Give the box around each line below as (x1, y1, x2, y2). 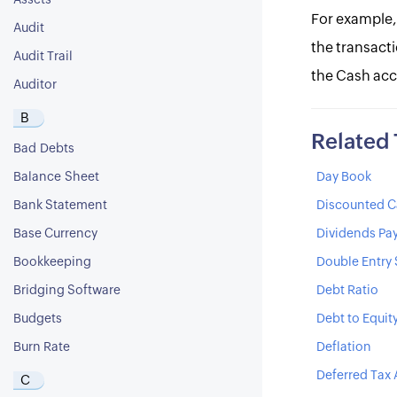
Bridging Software (13, 284, 121, 297)
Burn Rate (13, 341, 70, 354)
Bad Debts (13, 143, 74, 155)
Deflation (315, 341, 371, 354)
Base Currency (13, 228, 97, 240)
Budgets (13, 313, 62, 325)
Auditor (13, 79, 57, 91)
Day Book (315, 171, 371, 183)
